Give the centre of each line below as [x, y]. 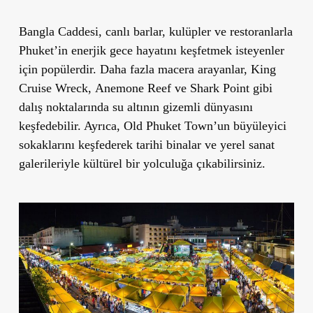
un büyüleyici [252, 125]
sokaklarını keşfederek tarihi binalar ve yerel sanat [146, 144]
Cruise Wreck [53, 88]
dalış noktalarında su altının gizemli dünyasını [136, 107]
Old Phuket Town [168, 125]
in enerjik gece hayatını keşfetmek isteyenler [171, 50]
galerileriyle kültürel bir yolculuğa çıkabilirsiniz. [142, 163]
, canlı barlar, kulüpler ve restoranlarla [195, 31]
